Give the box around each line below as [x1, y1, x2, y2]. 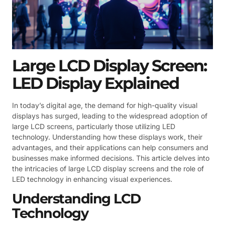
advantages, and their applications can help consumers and [12, 143, 208, 152]
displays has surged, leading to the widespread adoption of [12, 111, 207, 120]
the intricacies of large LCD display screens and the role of [12, 164, 204, 173]
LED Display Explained [12, 73, 179, 93]
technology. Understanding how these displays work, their [12, 132, 202, 141]
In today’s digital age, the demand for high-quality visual [12, 100, 197, 109]
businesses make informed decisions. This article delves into [12, 153, 209, 162]
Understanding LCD [12, 190, 141, 207]
